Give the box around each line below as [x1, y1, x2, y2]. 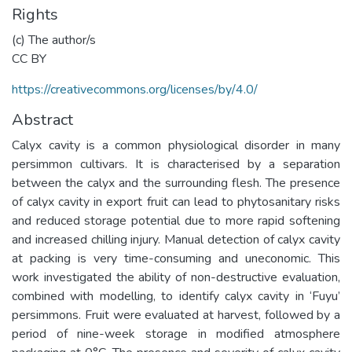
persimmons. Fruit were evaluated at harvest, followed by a [12, 306, 340, 324]
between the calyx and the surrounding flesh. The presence [12, 174, 340, 192]
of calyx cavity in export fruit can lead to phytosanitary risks [12, 192, 340, 211]
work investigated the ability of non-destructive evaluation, [12, 268, 340, 286]
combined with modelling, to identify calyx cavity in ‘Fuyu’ [12, 287, 340, 305]
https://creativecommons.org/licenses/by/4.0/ [12, 80, 258, 98]
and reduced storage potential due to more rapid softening [12, 211, 340, 229]
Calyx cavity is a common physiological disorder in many [12, 136, 340, 154]
